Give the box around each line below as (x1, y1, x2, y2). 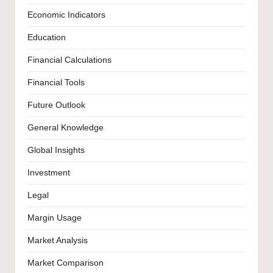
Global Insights (27, 146, 85, 155)
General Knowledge (27, 123, 104, 133)
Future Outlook (27, 101, 85, 110)
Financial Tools (27, 78, 85, 88)
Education (27, 33, 66, 43)
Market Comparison (27, 258, 104, 268)
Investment (27, 168, 70, 178)
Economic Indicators (27, 10, 105, 20)
